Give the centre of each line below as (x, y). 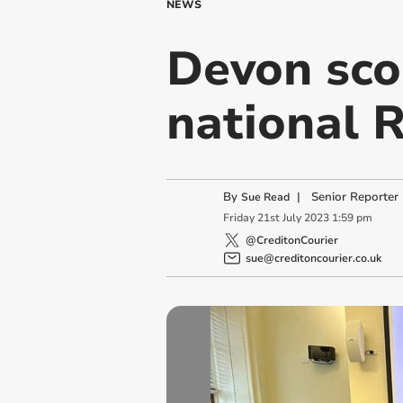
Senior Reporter (354, 197)
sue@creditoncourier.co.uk (313, 258)
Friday (238, 218)
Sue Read (265, 197)
